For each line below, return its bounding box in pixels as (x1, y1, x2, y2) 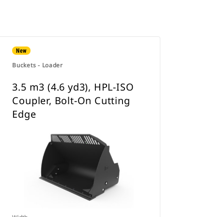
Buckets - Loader (12, 61, 63, 69)
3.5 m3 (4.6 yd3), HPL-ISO (12, 80, 134, 93)
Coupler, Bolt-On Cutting (12, 94, 130, 107)
